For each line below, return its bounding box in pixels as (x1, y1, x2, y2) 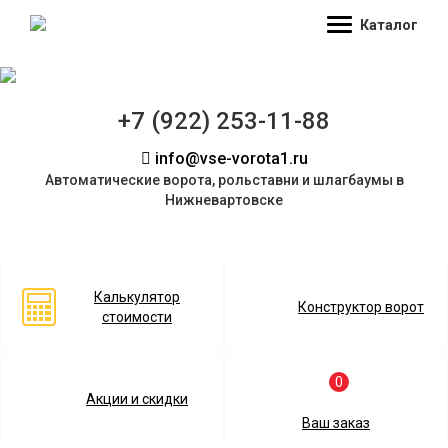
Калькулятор (94, 289, 180, 305)
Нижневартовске (165, 192, 283, 208)
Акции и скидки (86, 391, 188, 407)
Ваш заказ (302, 415, 370, 431)
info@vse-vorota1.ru (150, 149, 308, 168)
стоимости (102, 309, 172, 325)
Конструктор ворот (298, 299, 424, 315)
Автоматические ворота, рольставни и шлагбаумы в (44, 172, 404, 188)
